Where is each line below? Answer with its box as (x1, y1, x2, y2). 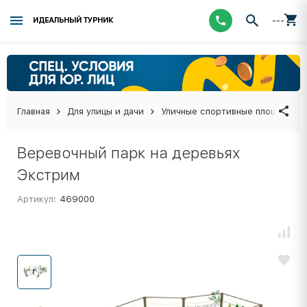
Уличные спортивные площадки (161, 106, 298, 116)
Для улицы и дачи (67, 106, 144, 116)
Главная (17, 106, 50, 116)
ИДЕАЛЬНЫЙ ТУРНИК (33, 16, 113, 25)
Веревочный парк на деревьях (17, 143, 240, 162)
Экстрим (17, 165, 80, 184)
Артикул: (17, 193, 56, 204)
